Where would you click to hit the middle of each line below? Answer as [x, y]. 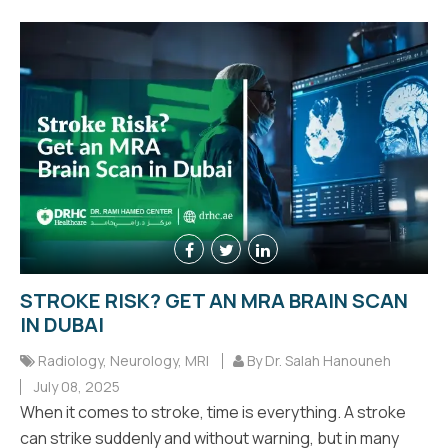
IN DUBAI [62, 324]
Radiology [70, 360]
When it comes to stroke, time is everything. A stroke [213, 411]
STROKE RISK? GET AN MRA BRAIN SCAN [214, 300]
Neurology [144, 360]
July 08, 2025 [75, 386]
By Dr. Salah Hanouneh [317, 360]
